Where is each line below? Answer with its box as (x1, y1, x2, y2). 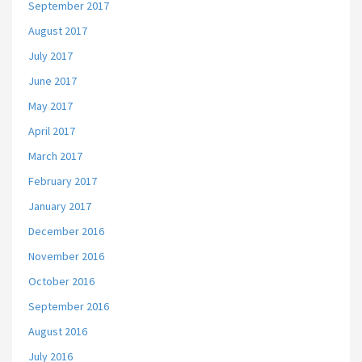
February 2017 (28, 174, 97, 188)
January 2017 (28, 199, 91, 213)
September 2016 (28, 299, 109, 314)
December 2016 (28, 224, 104, 238)
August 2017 (28, 23, 87, 38)
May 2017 (28, 99, 73, 113)
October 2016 (28, 274, 95, 288)
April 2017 (28, 124, 75, 138)
